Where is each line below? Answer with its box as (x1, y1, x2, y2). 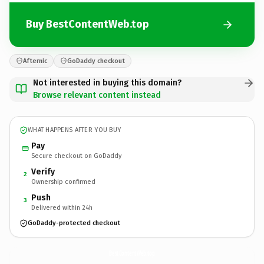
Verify (31, 166, 55, 177)
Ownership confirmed (31, 177, 95, 186)
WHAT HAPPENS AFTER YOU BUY (28, 126, 121, 134)
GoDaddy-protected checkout (28, 219, 120, 227)
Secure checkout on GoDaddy (31, 151, 121, 160)
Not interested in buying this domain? (33, 77, 181, 88)
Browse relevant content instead (33, 90, 161, 100)
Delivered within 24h (31, 203, 93, 212)
